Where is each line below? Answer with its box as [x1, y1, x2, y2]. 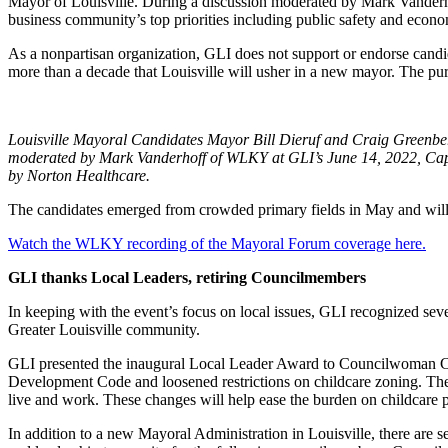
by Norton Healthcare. [8, 166, 150, 184]
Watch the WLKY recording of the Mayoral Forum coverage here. [8, 234, 426, 252]
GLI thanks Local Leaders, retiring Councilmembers [8, 268, 366, 286]
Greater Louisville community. [8, 320, 200, 338]
